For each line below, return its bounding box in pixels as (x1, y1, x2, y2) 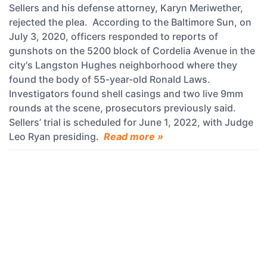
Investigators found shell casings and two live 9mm (9, 87, 243, 100)
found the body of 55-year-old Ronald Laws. (9, 73, 213, 85)
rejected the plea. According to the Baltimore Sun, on (9, 15, 252, 28)
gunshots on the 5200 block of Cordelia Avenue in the (9, 44, 255, 57)
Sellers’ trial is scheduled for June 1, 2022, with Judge (9, 116, 253, 128)
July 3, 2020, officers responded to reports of (9, 30, 218, 42)
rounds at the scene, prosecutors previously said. (9, 101, 238, 114)
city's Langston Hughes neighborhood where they (9, 58, 237, 71)
